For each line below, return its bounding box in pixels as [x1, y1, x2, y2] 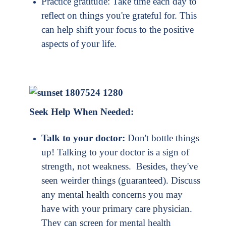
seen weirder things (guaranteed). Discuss [41, 175, 200, 186]
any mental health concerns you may [41, 189, 183, 200]
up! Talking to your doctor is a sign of [41, 146, 189, 157]
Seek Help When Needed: [29, 106, 134, 117]
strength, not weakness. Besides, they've [41, 160, 198, 172]
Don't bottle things [125, 132, 199, 143]
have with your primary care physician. [41, 203, 192, 214]
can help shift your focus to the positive [41, 24, 194, 35]
